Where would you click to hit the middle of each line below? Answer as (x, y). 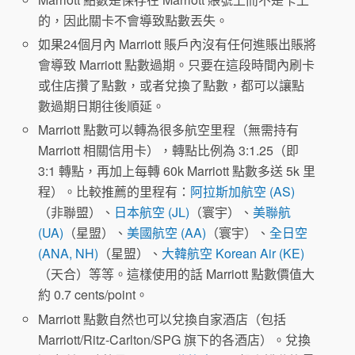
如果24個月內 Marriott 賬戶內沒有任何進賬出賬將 (177, 44)
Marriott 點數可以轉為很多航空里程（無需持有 (169, 130)
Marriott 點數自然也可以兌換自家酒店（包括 (162, 319)
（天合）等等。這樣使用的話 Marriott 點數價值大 (177, 274)
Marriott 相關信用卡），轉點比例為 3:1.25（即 (169, 151)
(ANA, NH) (69, 254)
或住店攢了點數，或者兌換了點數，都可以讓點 (172, 86)
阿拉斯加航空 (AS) (243, 192)
